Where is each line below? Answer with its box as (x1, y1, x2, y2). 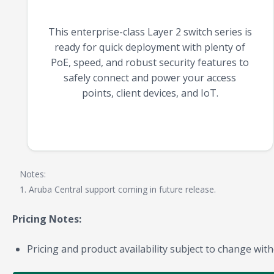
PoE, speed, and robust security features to (51, 56, 250, 70)
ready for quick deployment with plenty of (54, 40, 246, 54)
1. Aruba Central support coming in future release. (20, 183, 216, 196)
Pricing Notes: (12, 212, 81, 226)
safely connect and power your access (64, 71, 237, 85)
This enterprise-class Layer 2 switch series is (48, 25, 252, 39)
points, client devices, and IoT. (81, 86, 218, 100)
